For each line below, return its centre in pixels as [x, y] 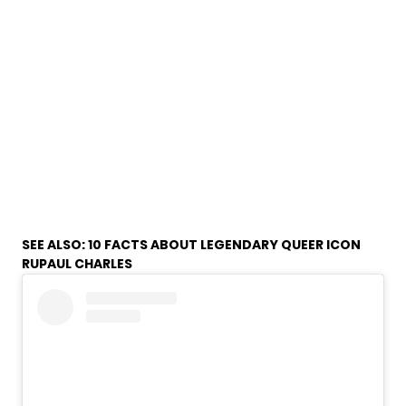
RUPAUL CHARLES [77, 263]
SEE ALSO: [55, 244]
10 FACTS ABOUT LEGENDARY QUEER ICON [224, 244]
